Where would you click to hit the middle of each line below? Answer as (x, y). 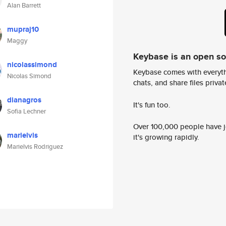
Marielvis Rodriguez (35, 147)
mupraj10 (23, 29)
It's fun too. (152, 104)
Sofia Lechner (26, 111)
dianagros (24, 100)
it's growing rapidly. (166, 137)
